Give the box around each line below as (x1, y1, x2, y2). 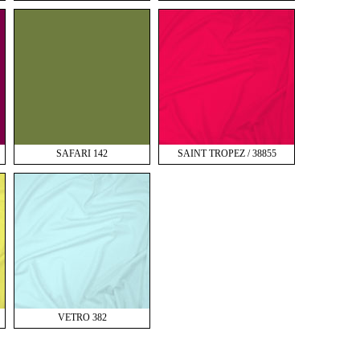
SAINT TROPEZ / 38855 (177, 148, 276, 159)
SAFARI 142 (56, 148, 108, 159)
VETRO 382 (57, 312, 107, 323)
